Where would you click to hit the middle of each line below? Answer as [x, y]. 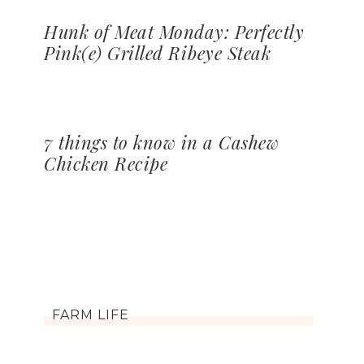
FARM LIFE [91, 315]
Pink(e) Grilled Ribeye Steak [157, 53]
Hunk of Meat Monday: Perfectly [174, 32]
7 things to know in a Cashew [161, 142]
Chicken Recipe [106, 163]
